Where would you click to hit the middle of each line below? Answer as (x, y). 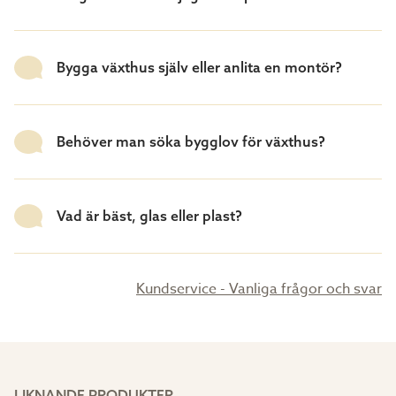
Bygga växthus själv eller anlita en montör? (199, 68)
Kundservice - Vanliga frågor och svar (259, 289)
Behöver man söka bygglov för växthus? (191, 142)
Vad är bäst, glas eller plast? (149, 216)
